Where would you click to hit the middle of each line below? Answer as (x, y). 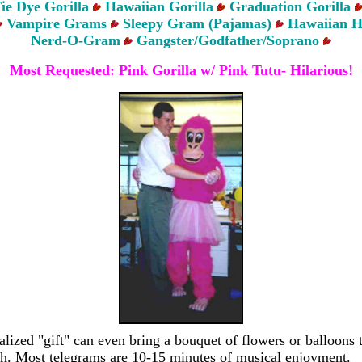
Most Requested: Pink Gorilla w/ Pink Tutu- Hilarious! (181, 70)
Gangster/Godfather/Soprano (228, 40)
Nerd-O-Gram (78, 40)
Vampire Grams (57, 23)
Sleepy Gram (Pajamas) (197, 23)
